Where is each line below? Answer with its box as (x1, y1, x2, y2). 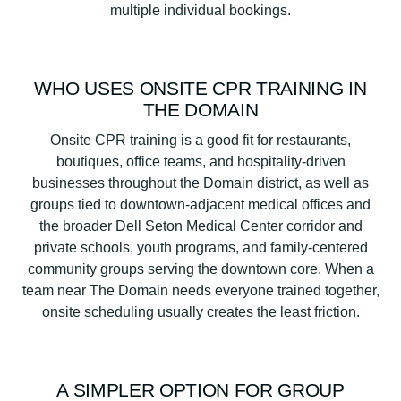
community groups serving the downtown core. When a (27, 261, 374, 277)
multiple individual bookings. (110, 2, 291, 18)
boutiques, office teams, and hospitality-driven (55, 154, 346, 170)
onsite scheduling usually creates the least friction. (41, 304, 360, 320)
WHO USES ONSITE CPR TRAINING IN (34, 77, 367, 98)
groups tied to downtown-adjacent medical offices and (30, 197, 371, 213)
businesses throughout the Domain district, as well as (32, 175, 369, 192)
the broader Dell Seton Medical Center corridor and (38, 218, 363, 235)
